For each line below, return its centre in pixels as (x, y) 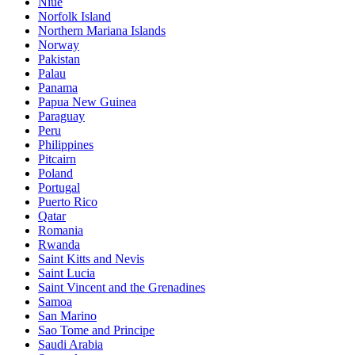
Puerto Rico (68, 201)
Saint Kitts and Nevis (91, 258)
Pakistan (59, 59)
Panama (58, 87)
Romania (61, 230)
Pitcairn (57, 158)
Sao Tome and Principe (96, 330)
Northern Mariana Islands (102, 30)
